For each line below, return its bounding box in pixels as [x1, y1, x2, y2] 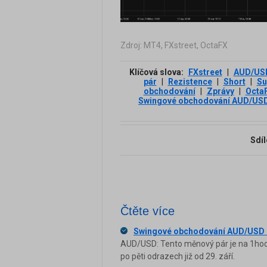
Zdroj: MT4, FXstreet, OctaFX [120, 41, 228, 50]
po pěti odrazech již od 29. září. [120, 252, 235, 261]
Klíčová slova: [129, 67, 185, 77]
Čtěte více [120, 204, 175, 218]
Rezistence [167, 77, 212, 86]
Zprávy [206, 86, 234, 96]
